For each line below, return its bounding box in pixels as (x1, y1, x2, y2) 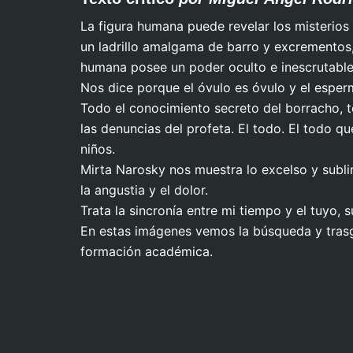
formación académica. (80, 243, 213, 259)
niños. (80, 141, 115, 157)
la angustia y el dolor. (80, 182, 208, 198)
